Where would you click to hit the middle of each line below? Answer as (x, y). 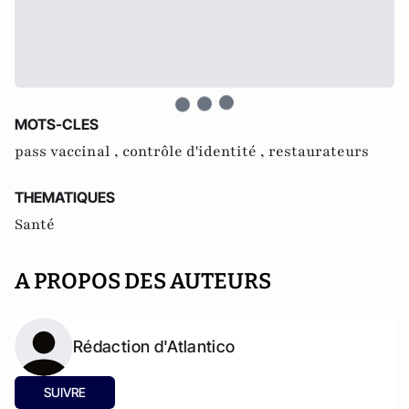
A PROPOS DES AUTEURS (143, 281)
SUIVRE (65, 392)
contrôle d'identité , (195, 152)
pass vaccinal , (68, 152)
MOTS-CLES (57, 124)
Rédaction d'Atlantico (154, 346)
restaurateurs (319, 152)
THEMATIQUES (65, 197)
